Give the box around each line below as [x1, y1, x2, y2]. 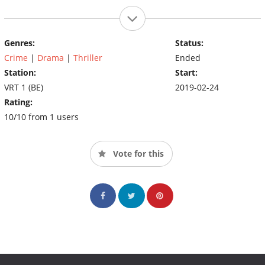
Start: [174, 66, 198, 78]
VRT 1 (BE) [4, 81, 43, 93]
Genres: [4, 37, 35, 49]
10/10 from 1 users [4, 111, 79, 122]
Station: [4, 66, 36, 78]
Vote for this [111, 147, 164, 159]
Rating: [4, 96, 33, 108]
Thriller [73, 51, 102, 63]
